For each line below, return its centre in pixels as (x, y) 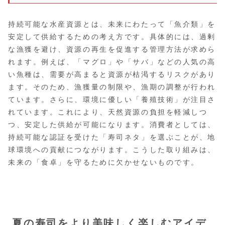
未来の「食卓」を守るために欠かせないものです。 (104, 162)
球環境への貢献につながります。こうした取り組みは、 (112, 150)
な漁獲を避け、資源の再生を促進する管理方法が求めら (112, 49)
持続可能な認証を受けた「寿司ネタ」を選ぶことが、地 (112, 137)
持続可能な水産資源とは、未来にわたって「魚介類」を (112, 24)
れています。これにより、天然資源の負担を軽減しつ (108, 112)
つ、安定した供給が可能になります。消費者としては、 (112, 125)
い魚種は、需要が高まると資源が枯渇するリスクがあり (112, 75)
